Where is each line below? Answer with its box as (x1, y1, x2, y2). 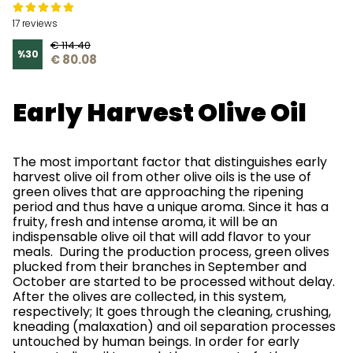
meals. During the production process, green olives (13, 243, 329, 261)
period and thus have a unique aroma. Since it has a (13, 198, 329, 216)
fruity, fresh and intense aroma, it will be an (13, 213, 277, 231)
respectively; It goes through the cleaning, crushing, (13, 303, 331, 321)
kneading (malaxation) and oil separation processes (13, 318, 336, 336)
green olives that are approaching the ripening (13, 183, 303, 201)
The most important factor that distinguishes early (13, 153, 327, 171)
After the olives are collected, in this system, (13, 288, 286, 306)
